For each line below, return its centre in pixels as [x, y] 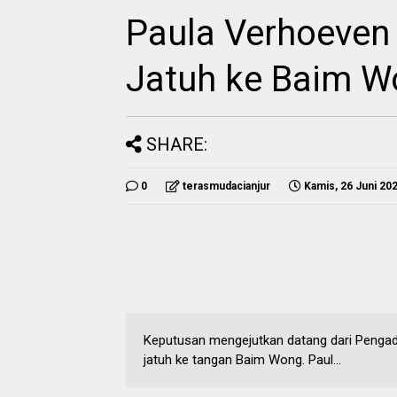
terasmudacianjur [226, 186]
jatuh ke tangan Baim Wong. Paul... [242, 359]
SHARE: [177, 144]
